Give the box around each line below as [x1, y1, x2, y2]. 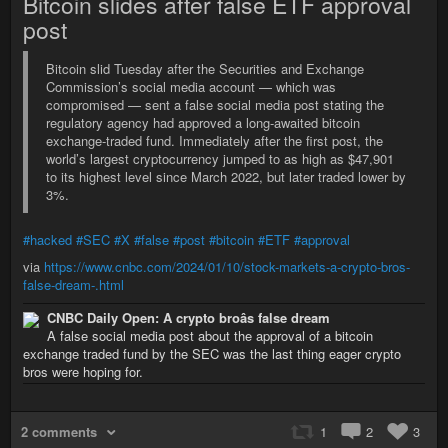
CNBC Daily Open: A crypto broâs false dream [47, 308, 330, 327]
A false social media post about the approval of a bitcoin [47, 326, 373, 345]
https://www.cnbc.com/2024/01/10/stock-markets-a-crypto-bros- [44, 257, 410, 276]
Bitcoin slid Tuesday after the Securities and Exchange [46, 59, 364, 78]
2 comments [21, 422, 97, 441]
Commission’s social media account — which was [46, 77, 336, 96]
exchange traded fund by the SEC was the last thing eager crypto [23, 344, 401, 363]
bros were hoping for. [23, 362, 143, 381]
